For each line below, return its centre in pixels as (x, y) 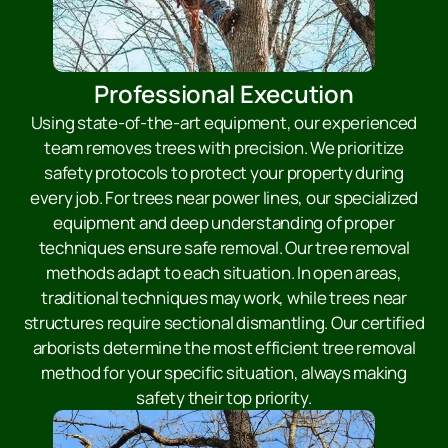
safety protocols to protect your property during (224, 173)
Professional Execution (224, 94)
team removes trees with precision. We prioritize (224, 148)
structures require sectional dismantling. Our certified (224, 323)
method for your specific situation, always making (224, 373)
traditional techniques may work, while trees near (224, 298)
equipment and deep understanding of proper (224, 223)
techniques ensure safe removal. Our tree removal (224, 248)
